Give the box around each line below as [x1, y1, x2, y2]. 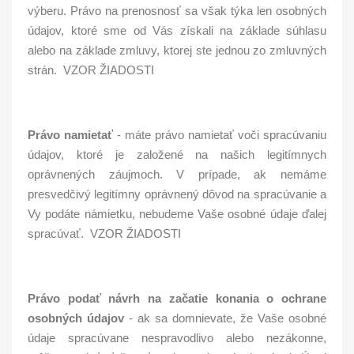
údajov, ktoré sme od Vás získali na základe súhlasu [28, 24, 326, 37]
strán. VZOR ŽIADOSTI [28, 63, 154, 77]
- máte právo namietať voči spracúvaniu [113, 128, 326, 141]
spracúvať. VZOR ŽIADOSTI [28, 227, 181, 240]
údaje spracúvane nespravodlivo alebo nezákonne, [28, 331, 326, 345]
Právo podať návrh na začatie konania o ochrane [28, 292, 326, 305]
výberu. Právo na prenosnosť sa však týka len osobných [28, 4, 326, 17]
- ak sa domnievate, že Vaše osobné [124, 311, 326, 325]
